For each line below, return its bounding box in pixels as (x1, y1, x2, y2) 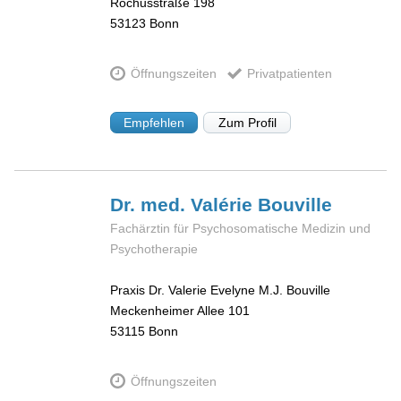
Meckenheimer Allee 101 (110, 303, 251, 319)
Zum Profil (218, 115, 277, 130)
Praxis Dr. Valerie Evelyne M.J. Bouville (110, 283, 331, 298)
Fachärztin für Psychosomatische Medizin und (110, 220, 371, 235)
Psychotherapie (110, 241, 199, 256)
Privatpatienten (246, 66, 332, 81)
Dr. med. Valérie (110, 193, 259, 215)
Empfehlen (124, 115, 185, 130)
